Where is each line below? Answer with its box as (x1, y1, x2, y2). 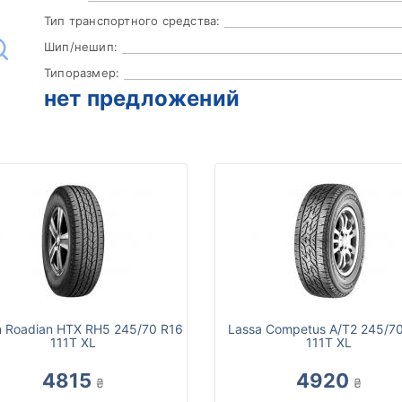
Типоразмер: (44, 66, 120, 81)
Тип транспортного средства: (44, 13, 221, 29)
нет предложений (44, 85, 240, 112)
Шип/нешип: (44, 39, 118, 55)
